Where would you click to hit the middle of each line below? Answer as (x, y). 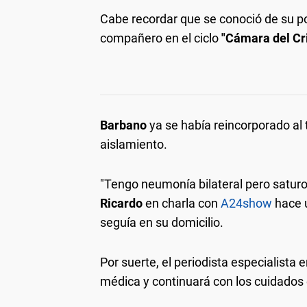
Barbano (125, 125)
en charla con (182, 203)
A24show (246, 203)
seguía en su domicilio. (162, 222)
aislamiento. (134, 144)
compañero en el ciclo (159, 38)
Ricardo (121, 203)
